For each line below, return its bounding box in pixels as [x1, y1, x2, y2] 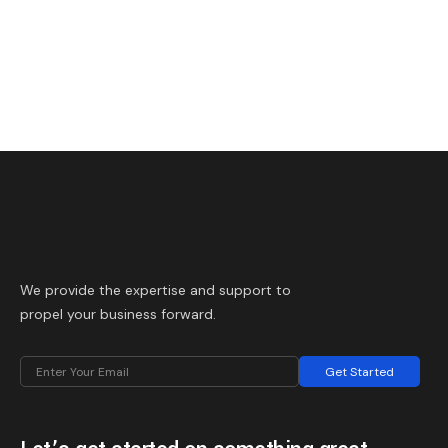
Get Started [325, 363, 394, 380]
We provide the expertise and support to [20, 281, 291, 299]
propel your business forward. [20, 305, 216, 323]
